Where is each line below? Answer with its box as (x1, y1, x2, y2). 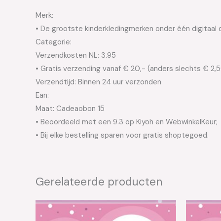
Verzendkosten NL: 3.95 (36, 50, 116, 61)
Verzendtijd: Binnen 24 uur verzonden (36, 77, 161, 87)
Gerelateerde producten (36, 175, 162, 189)
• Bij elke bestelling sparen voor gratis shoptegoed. (36, 130, 209, 141)
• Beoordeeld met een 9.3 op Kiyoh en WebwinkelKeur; (36, 117, 218, 127)
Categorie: (36, 37, 72, 47)
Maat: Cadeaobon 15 (36, 104, 105, 114)
